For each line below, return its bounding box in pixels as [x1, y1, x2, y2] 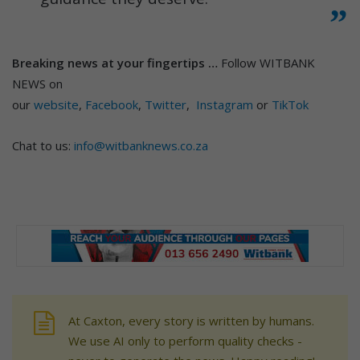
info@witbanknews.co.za [74, 137, 208, 153]
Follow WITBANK [218, 54, 315, 71]
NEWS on [12, 75, 63, 92]
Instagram [196, 96, 253, 112]
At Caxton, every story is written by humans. [68, 312, 314, 329]
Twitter [145, 96, 186, 112]
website [34, 96, 79, 112]
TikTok [272, 96, 309, 112]
